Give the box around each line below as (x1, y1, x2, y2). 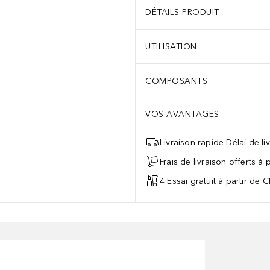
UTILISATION (145, 41, 197, 52)
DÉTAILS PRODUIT (145, 7, 219, 17)
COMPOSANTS (145, 75, 207, 86)
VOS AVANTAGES (145, 109, 219, 119)
